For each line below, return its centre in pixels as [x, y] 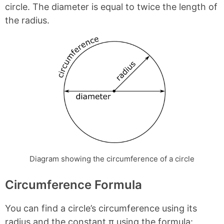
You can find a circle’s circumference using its [101, 208]
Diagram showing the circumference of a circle [112, 158]
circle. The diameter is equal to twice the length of [111, 7]
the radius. [27, 20]
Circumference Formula [73, 184]
